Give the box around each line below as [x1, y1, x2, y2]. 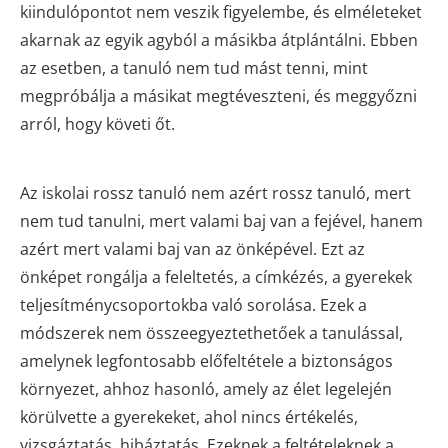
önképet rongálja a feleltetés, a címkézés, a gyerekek [20, 265, 412, 288]
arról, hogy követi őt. [20, 112, 175, 135]
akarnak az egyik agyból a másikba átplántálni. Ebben [20, 28, 418, 51]
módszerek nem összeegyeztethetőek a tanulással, [20, 321, 403, 344]
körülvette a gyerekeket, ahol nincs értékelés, [20, 405, 358, 428]
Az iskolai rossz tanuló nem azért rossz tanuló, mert [20, 181, 411, 204]
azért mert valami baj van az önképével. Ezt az [20, 237, 365, 260]
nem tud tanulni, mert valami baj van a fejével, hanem [20, 209, 423, 232]
